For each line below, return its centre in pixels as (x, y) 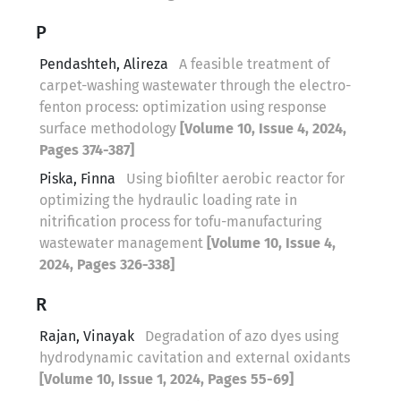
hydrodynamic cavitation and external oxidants (195, 357)
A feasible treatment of (254, 64)
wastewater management (123, 243)
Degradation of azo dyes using (242, 336)
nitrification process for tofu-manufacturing (180, 221)
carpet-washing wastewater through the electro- (195, 85)
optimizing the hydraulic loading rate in (168, 200)
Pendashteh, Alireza (106, 64)
